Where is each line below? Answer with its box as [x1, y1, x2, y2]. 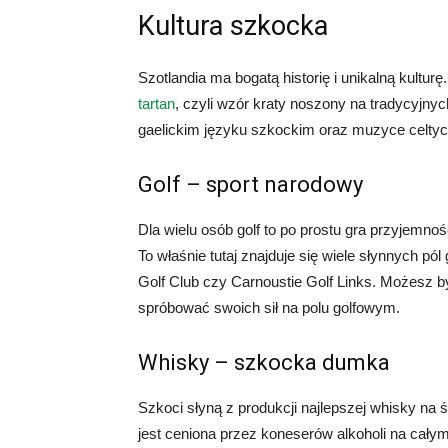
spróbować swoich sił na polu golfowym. [138, 299, 400, 317]
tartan [138, 95, 175, 113]
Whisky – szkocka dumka [138, 350, 390, 376]
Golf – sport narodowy [138, 172, 363, 198]
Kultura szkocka [138, 10, 328, 43]
